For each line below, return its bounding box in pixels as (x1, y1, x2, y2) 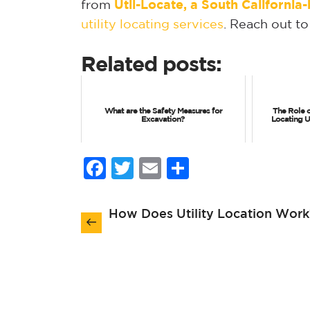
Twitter (134, 158, 213, 178)
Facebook (106, 158, 215, 178)
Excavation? (141, 115, 185, 123)
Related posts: (81, 55, 221, 75)
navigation (80, 212, 178, 230)
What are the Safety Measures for (104, 107, 222, 115)
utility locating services (81, 19, 224, 30)
